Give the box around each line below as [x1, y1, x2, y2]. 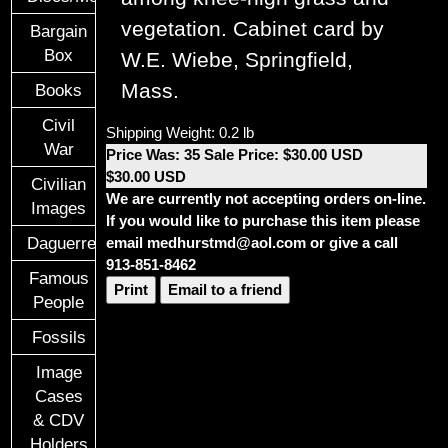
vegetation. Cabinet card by [121, 17, 385, 42]
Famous [28, 268, 89, 287]
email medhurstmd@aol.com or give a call [106, 234, 399, 252]
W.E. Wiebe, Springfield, [121, 48, 354, 73]
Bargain [30, 21, 88, 40]
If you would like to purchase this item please [106, 212, 421, 230]
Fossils [31, 327, 86, 346]
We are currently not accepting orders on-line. [106, 190, 427, 208]
